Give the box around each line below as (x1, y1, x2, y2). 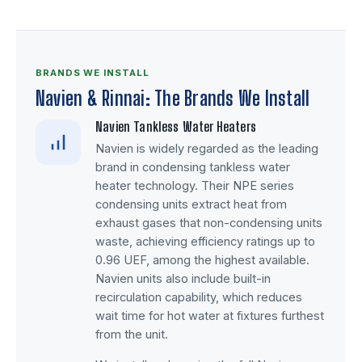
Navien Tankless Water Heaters (95, 117, 256, 135)
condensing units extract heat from (95, 197, 287, 213)
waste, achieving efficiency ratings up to (95, 234, 315, 250)
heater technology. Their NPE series (95, 179, 294, 194)
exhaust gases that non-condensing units (95, 216, 322, 231)
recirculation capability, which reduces (95, 290, 302, 305)
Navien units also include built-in (95, 271, 271, 287)
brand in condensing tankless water (95, 160, 290, 175)
